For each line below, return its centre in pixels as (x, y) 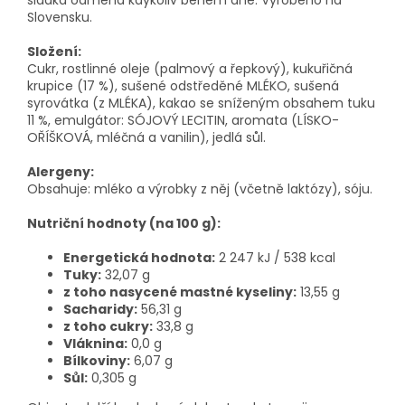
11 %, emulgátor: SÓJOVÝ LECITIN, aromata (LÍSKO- (183, 121)
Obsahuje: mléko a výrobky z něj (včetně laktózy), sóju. (200, 189)
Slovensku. (60, 18)
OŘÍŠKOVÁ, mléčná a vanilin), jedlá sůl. (146, 138)
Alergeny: (61, 172)
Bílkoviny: (97, 361)
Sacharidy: (100, 310)
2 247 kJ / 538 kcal (275, 258)
